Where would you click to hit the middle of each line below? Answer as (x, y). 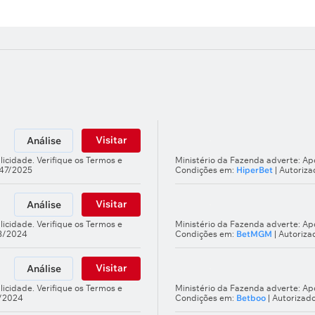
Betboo (251, 298)
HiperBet (255, 170)
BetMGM (254, 234)
